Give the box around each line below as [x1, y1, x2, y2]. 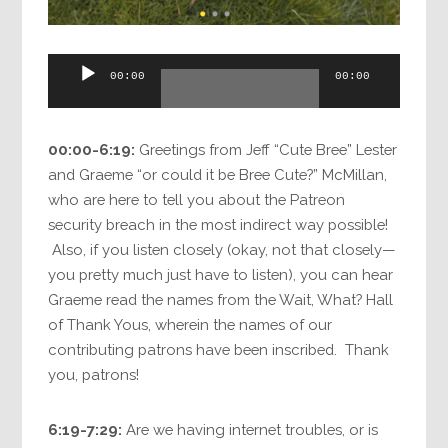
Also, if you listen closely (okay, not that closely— [48, 241, 396, 259]
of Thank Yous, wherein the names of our [48, 316, 333, 334]
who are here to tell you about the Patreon [48, 191, 346, 209]
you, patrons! [48, 366, 140, 384]
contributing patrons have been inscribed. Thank [48, 341, 390, 359]
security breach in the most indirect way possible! [48, 216, 389, 234]
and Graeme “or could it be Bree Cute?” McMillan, [48, 166, 388, 184]
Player [47, 82, 91, 99]
